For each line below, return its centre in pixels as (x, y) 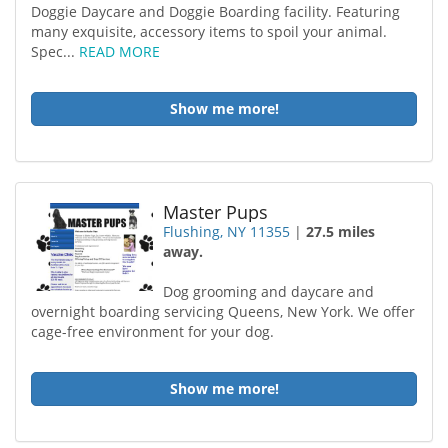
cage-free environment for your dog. (152, 331)
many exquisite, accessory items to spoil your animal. (209, 31)
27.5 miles (341, 231)
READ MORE (119, 51)
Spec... (55, 51)
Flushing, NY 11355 (227, 231)
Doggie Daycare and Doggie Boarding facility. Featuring (215, 11)
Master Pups (216, 212)
